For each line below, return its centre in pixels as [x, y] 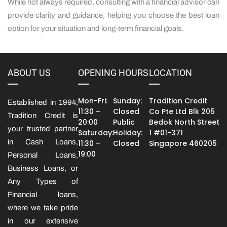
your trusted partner [43, 128]
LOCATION [170, 72]
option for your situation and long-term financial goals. [96, 28]
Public [124, 122]
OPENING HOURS [113, 72]
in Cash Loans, [43, 142]
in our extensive [43, 221]
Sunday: [127, 101]
